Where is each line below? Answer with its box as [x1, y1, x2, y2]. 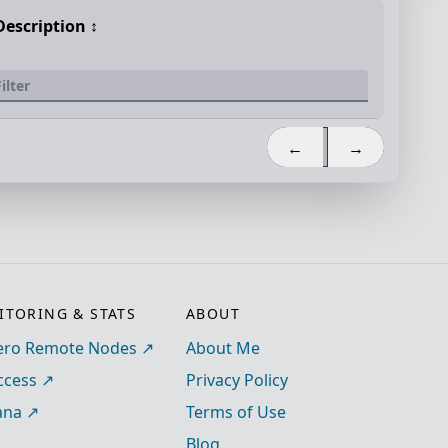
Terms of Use [186, 401, 286, 423]
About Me [186, 337, 260, 359]
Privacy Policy [186, 369, 288, 391]
